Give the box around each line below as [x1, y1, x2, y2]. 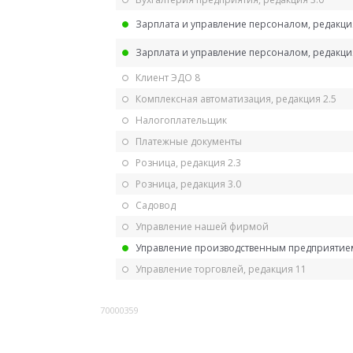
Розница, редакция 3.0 [136, 176, 241, 191]
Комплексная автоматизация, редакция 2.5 [136, 91, 336, 106]
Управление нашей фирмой [136, 219, 269, 233]
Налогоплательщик [136, 113, 227, 127]
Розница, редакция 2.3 [136, 155, 241, 169]
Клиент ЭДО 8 [136, 70, 200, 84]
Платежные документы [136, 134, 242, 148]
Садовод [136, 198, 176, 212]
